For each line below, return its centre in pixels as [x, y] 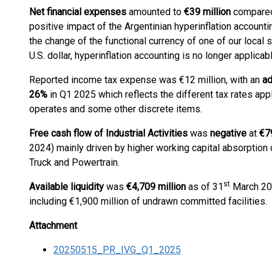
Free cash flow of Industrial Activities [108, 133]
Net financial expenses [78, 12]
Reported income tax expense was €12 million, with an [146, 80]
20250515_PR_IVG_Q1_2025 [117, 250]
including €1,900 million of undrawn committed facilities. [148, 201]
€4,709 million [156, 187]
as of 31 [205, 187]
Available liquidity [66, 187]
